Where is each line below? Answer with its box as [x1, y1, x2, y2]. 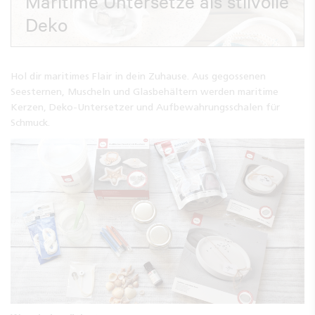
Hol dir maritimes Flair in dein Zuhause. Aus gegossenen [11, 70, 266, 82]
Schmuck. [11, 116, 50, 128]
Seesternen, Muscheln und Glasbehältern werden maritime [11, 85, 278, 97]
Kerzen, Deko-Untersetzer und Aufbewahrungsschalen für [11, 101, 280, 112]
